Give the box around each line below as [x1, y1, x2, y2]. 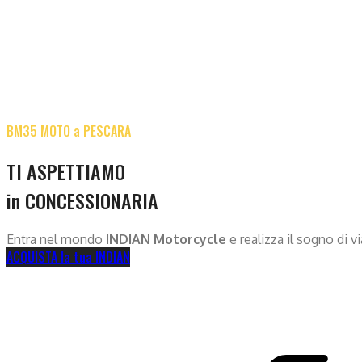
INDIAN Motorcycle [106, 230, 226, 247]
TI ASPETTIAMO [6, 156, 125, 186]
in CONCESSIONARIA [6, 185, 158, 215]
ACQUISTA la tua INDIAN [6, 246, 130, 267]
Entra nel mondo [6, 230, 106, 247]
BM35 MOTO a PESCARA [6, 120, 131, 141]
